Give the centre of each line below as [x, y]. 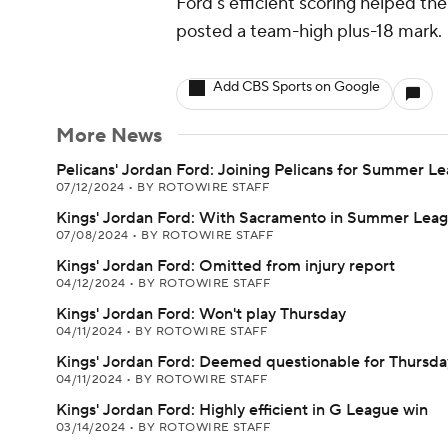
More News [109, 136]
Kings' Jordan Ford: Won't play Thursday [201, 314]
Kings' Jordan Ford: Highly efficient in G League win [242, 410]
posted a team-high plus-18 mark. [309, 31]
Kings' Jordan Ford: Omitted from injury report [225, 266]
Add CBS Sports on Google [296, 87]
